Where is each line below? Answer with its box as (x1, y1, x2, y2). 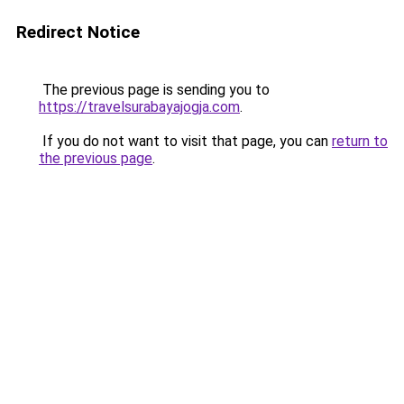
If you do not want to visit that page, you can (39, 133, 332, 150)
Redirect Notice (16, 22, 140, 42)
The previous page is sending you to (39, 81, 270, 98)
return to (332, 133, 388, 150)
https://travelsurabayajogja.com (39, 98, 240, 115)
